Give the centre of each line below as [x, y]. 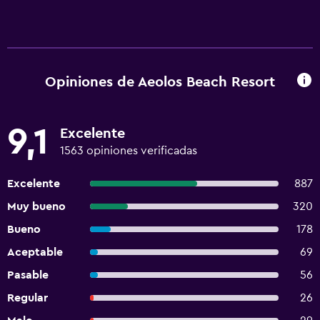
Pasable [28, 275]
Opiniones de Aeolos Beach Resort [160, 82]
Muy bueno [36, 206]
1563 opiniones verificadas [129, 151]
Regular [27, 298]
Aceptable [35, 252]
